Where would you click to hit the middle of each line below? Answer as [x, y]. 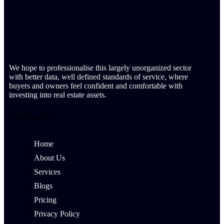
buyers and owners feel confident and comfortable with [96, 86]
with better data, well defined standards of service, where [98, 77]
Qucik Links [34, 117]
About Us [49, 158]
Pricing [45, 200]
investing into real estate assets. [58, 95]
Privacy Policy [57, 214]
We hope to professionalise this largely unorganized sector [100, 68]
